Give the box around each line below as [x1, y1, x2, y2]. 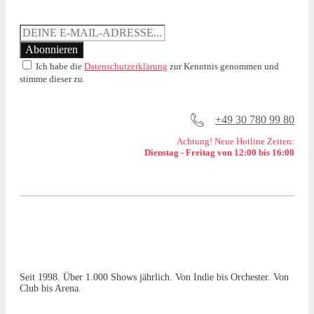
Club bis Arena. [20, 282, 81, 294]
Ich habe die [34, 61, 84, 72]
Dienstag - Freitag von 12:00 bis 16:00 [144, 146, 294, 158]
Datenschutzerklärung [84, 61, 168, 72]
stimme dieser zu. [20, 74, 85, 85]
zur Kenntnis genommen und [168, 61, 279, 72]
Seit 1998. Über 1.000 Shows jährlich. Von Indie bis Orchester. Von [20, 271, 289, 282]
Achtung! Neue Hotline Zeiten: [177, 135, 294, 146]
